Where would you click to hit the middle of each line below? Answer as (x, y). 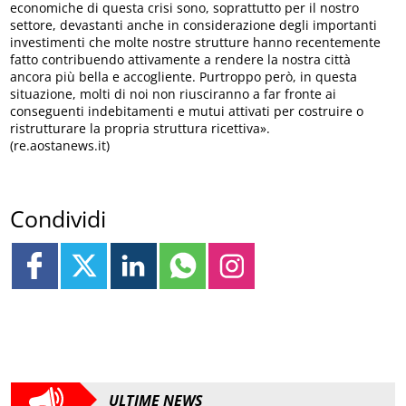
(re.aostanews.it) (60, 146)
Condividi (58, 218)
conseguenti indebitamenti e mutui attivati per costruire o (187, 111)
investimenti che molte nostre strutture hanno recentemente (196, 43)
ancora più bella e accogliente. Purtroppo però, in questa (184, 77)
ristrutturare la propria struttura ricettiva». (140, 129)
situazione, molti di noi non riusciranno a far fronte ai (174, 94)
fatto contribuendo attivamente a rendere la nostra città (181, 60)
